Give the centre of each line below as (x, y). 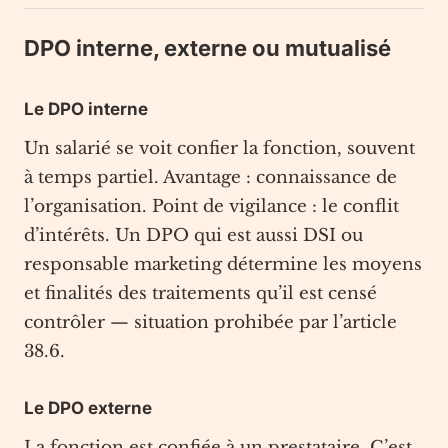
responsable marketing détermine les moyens (223, 264)
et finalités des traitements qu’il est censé (200, 293)
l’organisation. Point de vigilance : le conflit (211, 206)
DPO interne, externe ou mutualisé (207, 48)
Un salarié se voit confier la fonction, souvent (219, 148)
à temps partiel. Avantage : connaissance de (210, 177)
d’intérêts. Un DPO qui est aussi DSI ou (193, 235)
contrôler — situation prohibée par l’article (210, 322)
